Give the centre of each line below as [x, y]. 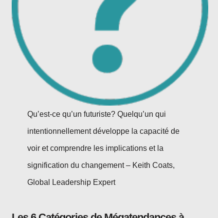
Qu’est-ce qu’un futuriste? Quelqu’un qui [97, 114]
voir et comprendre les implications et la [96, 148]
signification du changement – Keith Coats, [101, 165]
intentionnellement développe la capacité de [104, 131]
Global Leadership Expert [72, 182]
